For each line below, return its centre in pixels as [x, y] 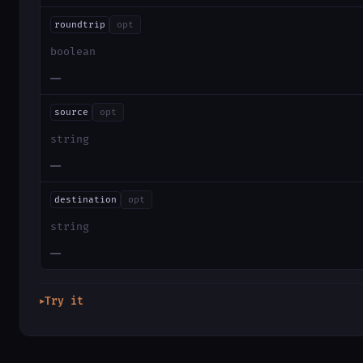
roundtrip [79, 25]
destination [85, 200]
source [71, 113]
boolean [73, 52]
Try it [64, 301]
